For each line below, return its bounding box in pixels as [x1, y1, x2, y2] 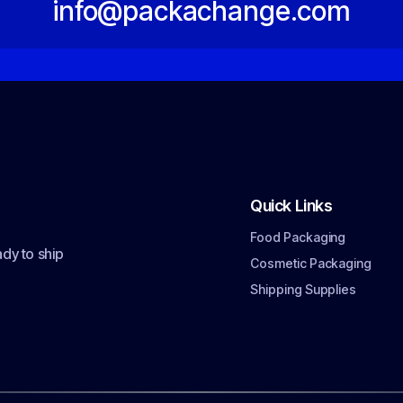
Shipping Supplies [250, 282, 357, 297]
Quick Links [250, 196, 333, 215]
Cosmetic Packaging [250, 255, 372, 271]
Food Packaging [250, 229, 346, 245]
